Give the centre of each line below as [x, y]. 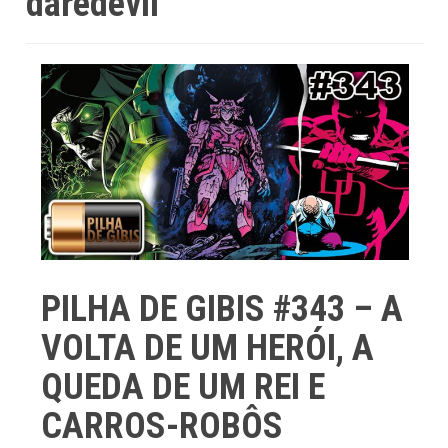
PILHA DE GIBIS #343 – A [222, 309]
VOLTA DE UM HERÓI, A [207, 348]
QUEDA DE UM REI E [183, 387]
